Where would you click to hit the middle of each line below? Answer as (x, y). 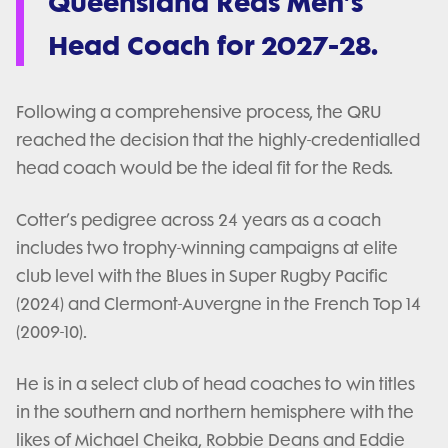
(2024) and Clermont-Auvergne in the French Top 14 (218, 304)
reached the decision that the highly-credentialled (218, 140)
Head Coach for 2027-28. (213, 45)
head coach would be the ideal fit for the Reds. (204, 168)
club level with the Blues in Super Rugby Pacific (202, 276)
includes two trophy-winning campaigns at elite (207, 248)
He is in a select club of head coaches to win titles (215, 384)
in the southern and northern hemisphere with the (215, 412)
